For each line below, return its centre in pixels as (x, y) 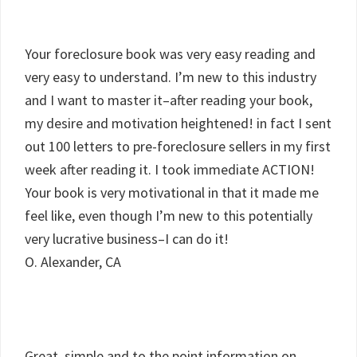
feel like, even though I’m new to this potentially (169, 216)
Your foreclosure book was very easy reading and (170, 54)
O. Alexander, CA (73, 262)
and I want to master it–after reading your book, (169, 100)
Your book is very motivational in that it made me (172, 192)
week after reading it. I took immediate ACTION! (170, 169)
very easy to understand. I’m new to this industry (171, 77)
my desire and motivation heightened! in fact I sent (178, 123)
